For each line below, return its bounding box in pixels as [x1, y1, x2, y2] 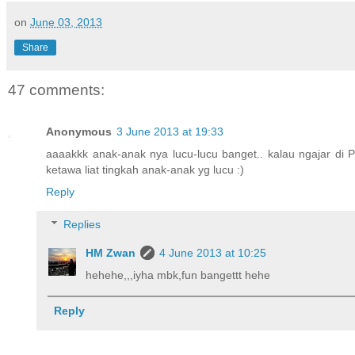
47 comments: [8, 82, 105, 99]
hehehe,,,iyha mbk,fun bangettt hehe [86, 269, 271, 282]
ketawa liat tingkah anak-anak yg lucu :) [46, 162, 244, 176]
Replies [63, 218, 101, 231]
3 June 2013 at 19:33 [116, 124, 223, 138]
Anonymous [46, 124, 112, 138]
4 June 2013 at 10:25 [159, 246, 267, 260]
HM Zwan [86, 246, 136, 260]
